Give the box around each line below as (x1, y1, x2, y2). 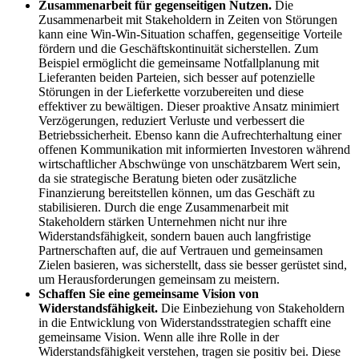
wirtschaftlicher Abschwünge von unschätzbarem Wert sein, (38, 157, 341, 171)
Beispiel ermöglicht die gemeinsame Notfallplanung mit (38, 56, 319, 71)
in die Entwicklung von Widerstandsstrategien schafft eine (38, 316, 331, 330)
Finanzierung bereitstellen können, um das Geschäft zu (38, 186, 315, 200)
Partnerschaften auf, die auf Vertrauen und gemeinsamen (38, 244, 323, 258)
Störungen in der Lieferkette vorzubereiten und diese (38, 85, 304, 99)
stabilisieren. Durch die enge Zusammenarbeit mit (38, 200, 288, 215)
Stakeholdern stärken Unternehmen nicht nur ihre (38, 215, 287, 229)
